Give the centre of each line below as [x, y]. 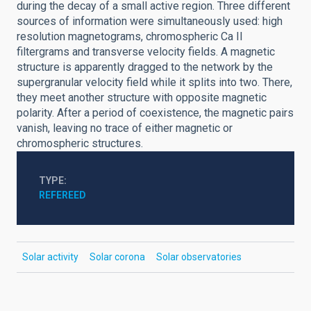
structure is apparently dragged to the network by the [145, 67]
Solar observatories [199, 257]
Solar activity [50, 257]
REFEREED [62, 195]
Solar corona [117, 257]
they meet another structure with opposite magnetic [142, 98]
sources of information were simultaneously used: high [150, 21]
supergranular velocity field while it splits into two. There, [154, 82]
